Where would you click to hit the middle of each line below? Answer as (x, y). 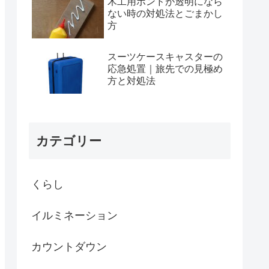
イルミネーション (74, 215)
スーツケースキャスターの (165, 56)
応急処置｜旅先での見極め (165, 68)
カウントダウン (69, 246)
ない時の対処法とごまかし (165, 14)
